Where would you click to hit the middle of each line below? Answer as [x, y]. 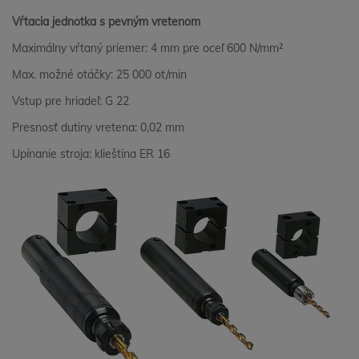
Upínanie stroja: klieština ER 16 [91, 154]
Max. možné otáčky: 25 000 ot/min [99, 75]
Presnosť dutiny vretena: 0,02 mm [98, 127]
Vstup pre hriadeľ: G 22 [71, 101]
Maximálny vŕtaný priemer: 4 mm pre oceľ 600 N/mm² [147, 48]
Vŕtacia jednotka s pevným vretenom [106, 22]
